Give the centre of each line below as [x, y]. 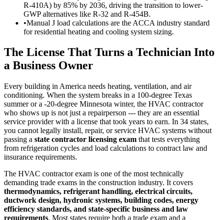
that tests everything [168, 139]
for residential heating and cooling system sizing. [99, 31]
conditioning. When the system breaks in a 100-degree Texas [98, 95]
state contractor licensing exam [85, 139]
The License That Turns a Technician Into [109, 52]
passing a [19, 139]
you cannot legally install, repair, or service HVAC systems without [108, 131]
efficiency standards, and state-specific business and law [96, 209]
